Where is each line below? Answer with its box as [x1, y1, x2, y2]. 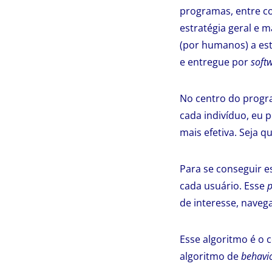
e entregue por [180, 55, 251, 69]
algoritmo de [180, 250, 241, 263]
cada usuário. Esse [180, 179, 267, 192]
